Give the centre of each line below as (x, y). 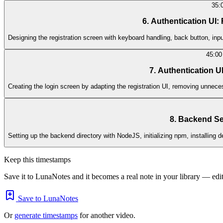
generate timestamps (46, 215)
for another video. (107, 215)
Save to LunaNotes (47, 198)
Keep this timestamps (37, 159)
